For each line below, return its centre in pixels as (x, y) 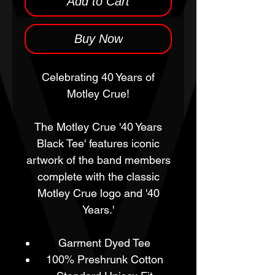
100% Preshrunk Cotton (104, 259)
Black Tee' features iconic (98, 143)
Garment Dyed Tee (104, 243)
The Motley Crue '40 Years (98, 127)
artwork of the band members (98, 160)
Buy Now (98, 39)
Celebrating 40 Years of (98, 77)
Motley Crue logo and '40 (98, 193)
